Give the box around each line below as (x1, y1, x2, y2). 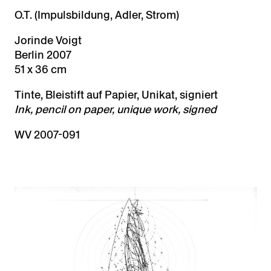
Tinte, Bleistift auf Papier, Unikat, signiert (15, 87, 218, 103)
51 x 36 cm (15, 62, 67, 77)
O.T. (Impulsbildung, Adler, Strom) (15, 7, 179, 23)
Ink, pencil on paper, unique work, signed (15, 102, 217, 117)
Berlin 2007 (15, 47, 71, 63)
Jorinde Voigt (15, 33, 82, 48)
